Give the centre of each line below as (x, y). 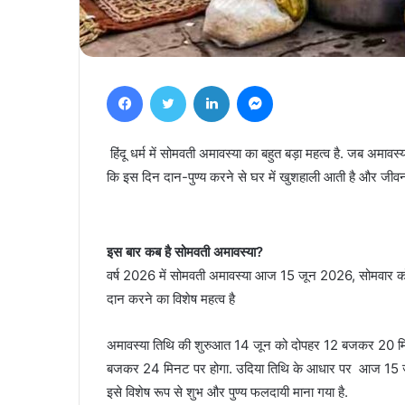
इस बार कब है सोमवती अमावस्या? (185, 251)
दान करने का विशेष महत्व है (171, 298)
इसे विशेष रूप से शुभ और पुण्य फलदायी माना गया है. (227, 391)
